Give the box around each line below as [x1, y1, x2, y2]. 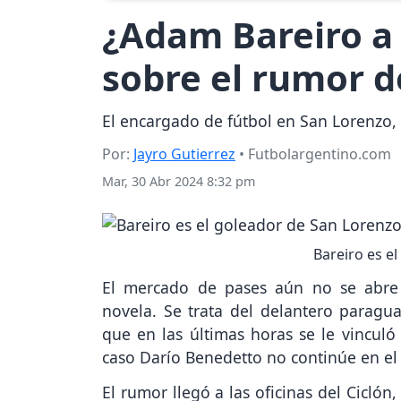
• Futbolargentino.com [235, 144, 391, 165]
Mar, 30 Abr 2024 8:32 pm [102, 173, 255, 191]
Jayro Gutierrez [133, 144, 235, 165]
